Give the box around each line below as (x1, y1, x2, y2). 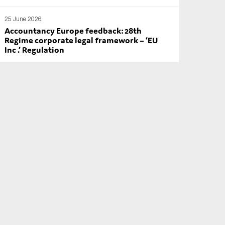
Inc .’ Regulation (5, 44, 65, 55)
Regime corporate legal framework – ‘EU (5, 35, 158, 46)
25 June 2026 (5, 15, 42, 23)
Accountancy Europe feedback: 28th (5, 25, 142, 36)
